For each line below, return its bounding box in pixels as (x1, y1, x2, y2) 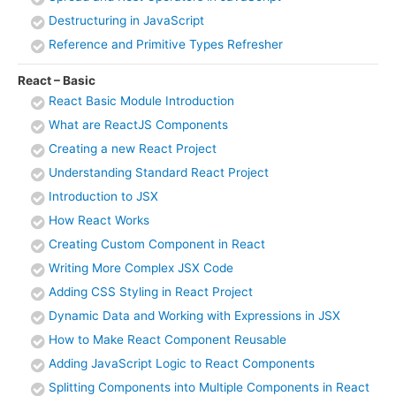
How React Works (49, 213, 149, 228)
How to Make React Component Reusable (49, 332, 290, 347)
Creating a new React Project (49, 141, 217, 156)
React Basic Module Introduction (49, 94, 234, 109)
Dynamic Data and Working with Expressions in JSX (49, 308, 344, 324)
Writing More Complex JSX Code (49, 261, 233, 276)
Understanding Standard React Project (49, 165, 269, 180)
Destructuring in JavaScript (49, 12, 204, 27)
